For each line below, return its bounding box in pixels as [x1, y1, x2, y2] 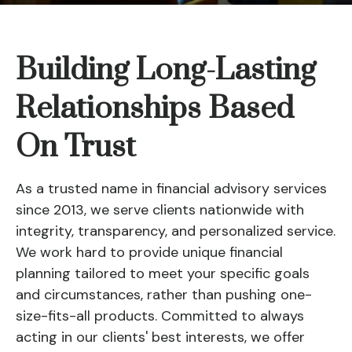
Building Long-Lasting [16, 50, 316, 90]
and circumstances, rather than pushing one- [16, 284, 312, 304]
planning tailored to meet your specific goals [16, 263, 310, 283]
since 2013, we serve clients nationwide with [16, 200, 304, 219]
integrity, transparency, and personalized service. [16, 221, 335, 240]
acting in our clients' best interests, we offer [16, 327, 305, 346]
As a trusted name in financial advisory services [16, 178, 327, 198]
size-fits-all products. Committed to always [16, 306, 304, 325]
